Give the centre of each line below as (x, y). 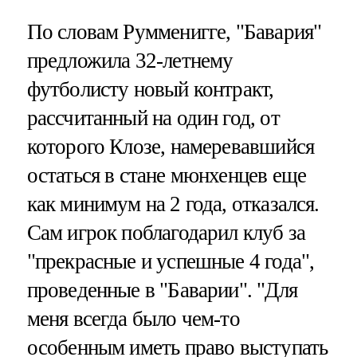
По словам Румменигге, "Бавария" (174, 32)
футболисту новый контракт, (150, 90)
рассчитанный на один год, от (153, 118)
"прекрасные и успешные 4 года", (171, 262)
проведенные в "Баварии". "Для (162, 290)
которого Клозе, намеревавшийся (171, 147)
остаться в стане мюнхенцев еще (167, 176)
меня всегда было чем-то (133, 319)
